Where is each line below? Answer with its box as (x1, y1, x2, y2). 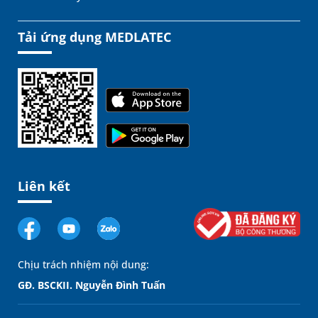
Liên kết (18, 177, 70, 195)
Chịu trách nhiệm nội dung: (18, 258, 149, 272)
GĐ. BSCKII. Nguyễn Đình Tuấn (18, 278, 165, 292)
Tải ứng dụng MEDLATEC (18, 28, 171, 46)
